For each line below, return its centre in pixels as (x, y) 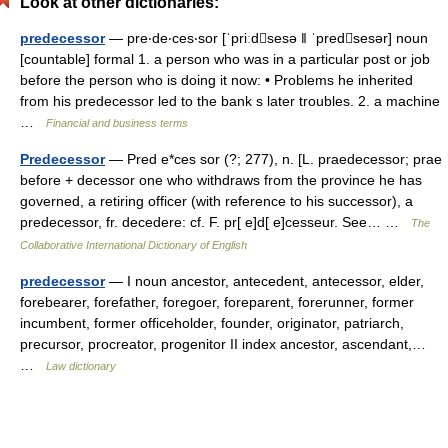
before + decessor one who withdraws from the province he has (221, 180)
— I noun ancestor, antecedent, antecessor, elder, (264, 281)
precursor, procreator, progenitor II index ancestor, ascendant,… (223, 344)
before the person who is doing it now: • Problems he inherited (216, 80)
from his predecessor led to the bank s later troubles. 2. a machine (230, 101)
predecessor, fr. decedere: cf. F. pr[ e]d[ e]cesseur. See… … (215, 222)
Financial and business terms (117, 123)
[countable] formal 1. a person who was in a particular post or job (225, 59)
